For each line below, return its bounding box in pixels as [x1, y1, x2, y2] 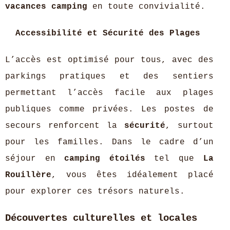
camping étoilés [64, 154, 145, 163]
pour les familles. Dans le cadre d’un [5, 138, 214, 147]
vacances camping [5, 2, 87, 11]
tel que [145, 154, 203, 163]
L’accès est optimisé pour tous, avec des [5, 55, 214, 65]
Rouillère [5, 170, 51, 180]
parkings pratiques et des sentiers [5, 72, 214, 81]
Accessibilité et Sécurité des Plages [15, 29, 200, 38]
